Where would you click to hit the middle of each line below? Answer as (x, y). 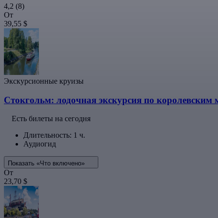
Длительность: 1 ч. (54, 135)
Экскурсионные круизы (44, 81)
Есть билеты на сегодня (51, 119)
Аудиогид (40, 144)
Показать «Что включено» (47, 163)
